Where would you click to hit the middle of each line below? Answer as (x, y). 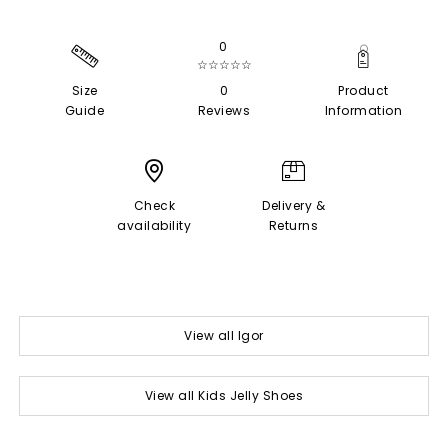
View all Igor (224, 335)
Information (363, 110)
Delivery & (294, 205)
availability (154, 225)
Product (363, 90)
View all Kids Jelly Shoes (224, 395)
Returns (293, 225)
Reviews (224, 110)
